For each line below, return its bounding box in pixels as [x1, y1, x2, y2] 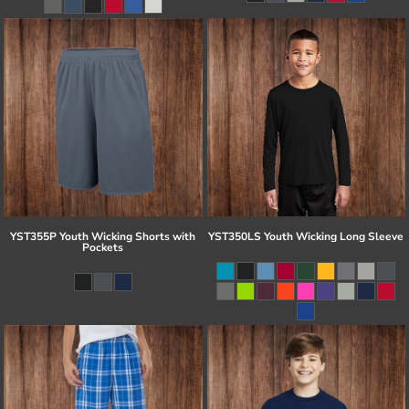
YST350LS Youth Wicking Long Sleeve [208, 229, 404, 245]
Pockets [82, 240, 124, 256]
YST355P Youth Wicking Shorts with [10, 229, 196, 245]
